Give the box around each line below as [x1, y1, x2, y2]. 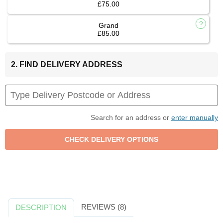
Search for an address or [91, 113, 171, 122]
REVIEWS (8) [81, 203, 126, 212]
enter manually [171, 113, 218, 122]
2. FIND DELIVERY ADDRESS [11, 60, 122, 69]
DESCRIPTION [15, 203, 67, 212]
